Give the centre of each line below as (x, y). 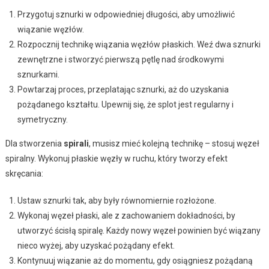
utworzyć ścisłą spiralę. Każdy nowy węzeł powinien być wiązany (139, 230)
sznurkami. (38, 74)
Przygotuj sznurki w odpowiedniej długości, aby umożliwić (126, 14)
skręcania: (24, 173)
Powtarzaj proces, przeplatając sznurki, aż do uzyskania (123, 89)
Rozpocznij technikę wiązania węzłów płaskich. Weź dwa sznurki (139, 44)
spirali (76, 143)
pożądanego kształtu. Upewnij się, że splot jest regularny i (125, 104)
